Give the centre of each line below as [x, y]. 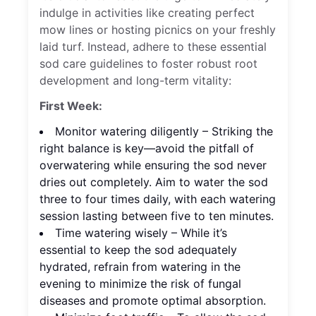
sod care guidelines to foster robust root [148, 64]
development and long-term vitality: [135, 81]
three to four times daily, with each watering [158, 199]
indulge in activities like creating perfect [147, 13]
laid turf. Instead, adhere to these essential [153, 47]
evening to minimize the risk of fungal [140, 284]
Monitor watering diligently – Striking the [164, 132]
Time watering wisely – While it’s [141, 233]
